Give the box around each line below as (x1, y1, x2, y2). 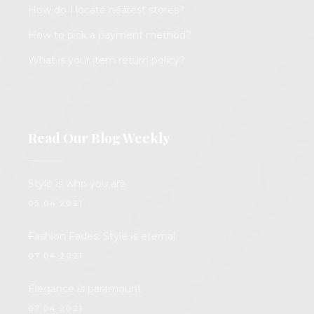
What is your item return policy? (28, 54, 185, 67)
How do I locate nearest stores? (28, 4, 184, 17)
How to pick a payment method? (28, 29, 191, 42)
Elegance (28, 282, 77, 296)
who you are (63, 177, 126, 191)
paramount (85, 282, 142, 296)
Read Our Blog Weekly (28, 128, 170, 147)
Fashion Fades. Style (28, 230, 130, 243)
